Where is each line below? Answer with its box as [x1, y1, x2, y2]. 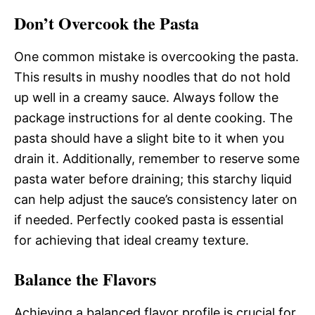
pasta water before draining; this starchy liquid [14, 172, 292, 186]
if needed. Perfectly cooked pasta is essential [14, 212, 283, 227]
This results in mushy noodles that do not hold [14, 70, 290, 84]
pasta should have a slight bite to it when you [14, 131, 284, 146]
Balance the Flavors [14, 266, 156, 291]
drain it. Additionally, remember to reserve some [14, 151, 300, 166]
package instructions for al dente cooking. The [14, 110, 292, 125]
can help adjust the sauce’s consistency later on [14, 192, 297, 207]
